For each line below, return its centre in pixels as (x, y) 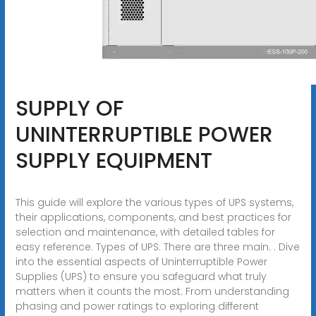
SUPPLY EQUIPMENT (114, 160)
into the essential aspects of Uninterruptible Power (141, 261)
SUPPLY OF (69, 108)
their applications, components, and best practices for (153, 217)
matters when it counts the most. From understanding (152, 291)
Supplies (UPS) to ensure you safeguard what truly (141, 276)
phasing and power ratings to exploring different (137, 306)
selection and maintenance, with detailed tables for (145, 232)
